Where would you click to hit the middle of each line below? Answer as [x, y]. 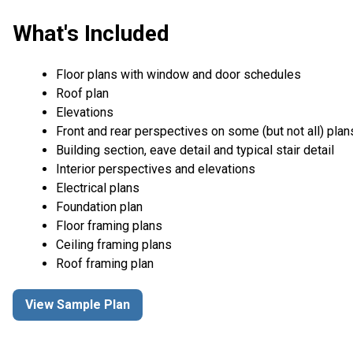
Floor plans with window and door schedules [178, 74]
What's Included [91, 34]
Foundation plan [99, 206]
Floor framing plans [109, 225]
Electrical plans [98, 188]
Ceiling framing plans [114, 244]
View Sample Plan [78, 305]
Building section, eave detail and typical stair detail [195, 150]
